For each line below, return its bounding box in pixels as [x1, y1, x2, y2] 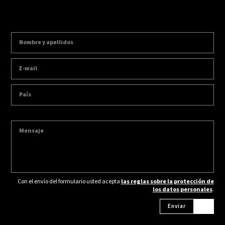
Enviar [167, 202, 186, 210]
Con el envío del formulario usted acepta [17, 177, 121, 186]
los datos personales [152, 185, 212, 194]
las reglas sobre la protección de [121, 177, 214, 186]
